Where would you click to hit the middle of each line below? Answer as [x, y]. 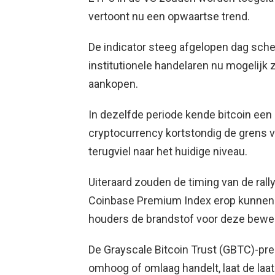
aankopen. [113, 84]
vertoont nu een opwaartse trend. [169, 17]
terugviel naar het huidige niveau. [168, 152]
